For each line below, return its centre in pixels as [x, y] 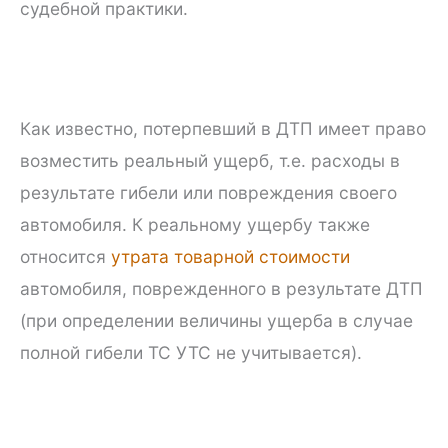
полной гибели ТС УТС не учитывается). [191, 352]
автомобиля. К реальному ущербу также [195, 224]
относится [65, 256]
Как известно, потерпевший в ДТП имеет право [223, 128]
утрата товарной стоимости [230, 256]
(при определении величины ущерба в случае [216, 320]
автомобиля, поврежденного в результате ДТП [221, 288]
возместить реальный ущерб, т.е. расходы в [210, 160]
